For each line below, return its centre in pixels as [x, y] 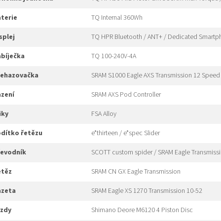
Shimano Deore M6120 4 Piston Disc [142, 210]
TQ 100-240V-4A [114, 56]
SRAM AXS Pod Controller [126, 95]
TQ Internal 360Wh [117, 18]
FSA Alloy [104, 114]
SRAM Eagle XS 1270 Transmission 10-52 [147, 191]
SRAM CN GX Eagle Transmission [136, 172]
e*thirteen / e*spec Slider [126, 133]
